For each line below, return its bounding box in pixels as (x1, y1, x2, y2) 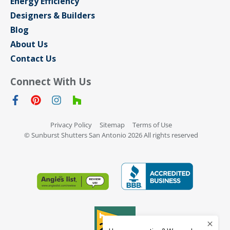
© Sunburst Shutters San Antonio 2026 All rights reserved (24, 130, 198, 140)
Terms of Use (132, 120, 172, 130)
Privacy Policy (50, 120, 92, 130)
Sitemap (100, 120, 125, 130)
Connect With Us (10, 75, 91, 88)
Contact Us (10, 53, 56, 65)
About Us (10, 39, 48, 50)
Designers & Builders (10, 10, 95, 22)
